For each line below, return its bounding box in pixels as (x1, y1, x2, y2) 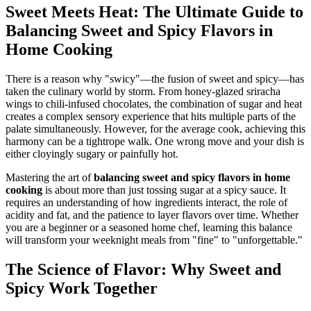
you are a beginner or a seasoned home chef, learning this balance (6, 221, 292, 233)
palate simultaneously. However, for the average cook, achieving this (6, 122, 305, 135)
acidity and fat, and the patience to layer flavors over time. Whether (6, 208, 299, 221)
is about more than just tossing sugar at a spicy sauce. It (42, 183, 286, 196)
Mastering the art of (6, 171, 94, 183)
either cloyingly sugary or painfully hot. (6, 147, 178, 160)
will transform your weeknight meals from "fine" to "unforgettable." (6, 233, 303, 246)
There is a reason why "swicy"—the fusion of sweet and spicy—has (6, 72, 304, 85)
